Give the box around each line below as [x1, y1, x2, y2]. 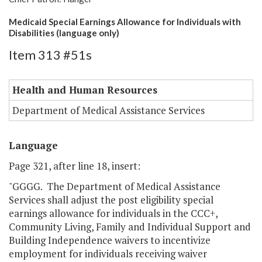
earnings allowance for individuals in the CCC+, [9, 206, 218, 220]
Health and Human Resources [12, 83, 157, 97]
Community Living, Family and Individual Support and [9, 220, 251, 234]
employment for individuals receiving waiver [9, 247, 207, 261]
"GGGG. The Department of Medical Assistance [9, 180, 220, 194]
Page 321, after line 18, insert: [9, 159, 140, 173]
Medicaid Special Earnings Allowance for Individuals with [9, 16, 241, 27]
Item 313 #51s [9, 47, 92, 63]
